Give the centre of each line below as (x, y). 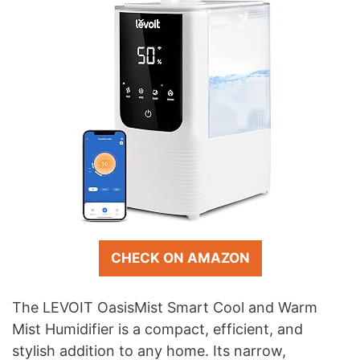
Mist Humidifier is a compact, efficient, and (157, 329)
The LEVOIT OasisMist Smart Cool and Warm (165, 308)
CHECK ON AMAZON (180, 258)
